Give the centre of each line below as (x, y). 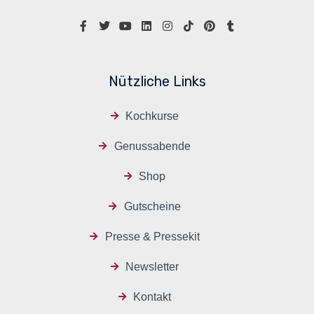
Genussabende (152, 146)
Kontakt (152, 296)
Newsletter (152, 266)
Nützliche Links (157, 81)
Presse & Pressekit (152, 236)
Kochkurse (152, 116)
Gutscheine (152, 206)
